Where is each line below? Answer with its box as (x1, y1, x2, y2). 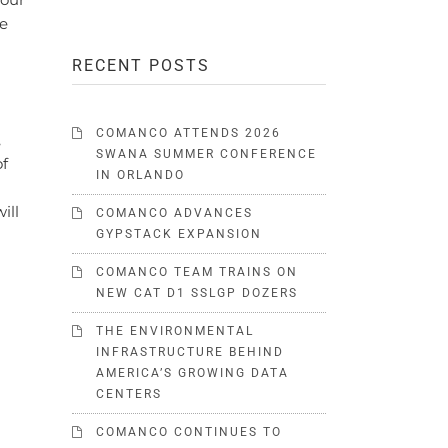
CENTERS (96, 386, 163, 401)
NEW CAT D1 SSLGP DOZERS (96, 285, 299, 300)
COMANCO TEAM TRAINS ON (96, 264, 299, 279)
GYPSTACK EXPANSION (96, 226, 263, 241)
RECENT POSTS (72, 55, 211, 75)
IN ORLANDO (96, 167, 186, 182)
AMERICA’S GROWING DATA (96, 365, 290, 380)
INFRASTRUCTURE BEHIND (96, 344, 285, 359)
